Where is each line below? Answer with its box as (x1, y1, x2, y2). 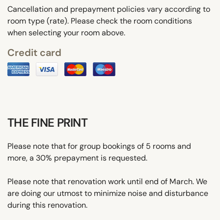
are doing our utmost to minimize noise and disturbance (7, 188, 208, 198)
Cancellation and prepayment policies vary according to (7, 3, 210, 14)
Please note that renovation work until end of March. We (7, 176, 207, 187)
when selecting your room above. (7, 27, 125, 38)
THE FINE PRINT (7, 114, 87, 130)
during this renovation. (7, 199, 87, 210)
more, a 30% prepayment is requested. (7, 152, 147, 163)
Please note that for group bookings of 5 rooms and (7, 140, 191, 151)
